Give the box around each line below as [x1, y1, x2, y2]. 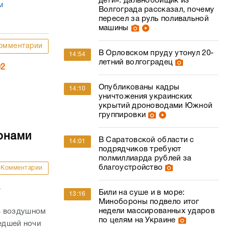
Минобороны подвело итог [98, 198, 199, 205]
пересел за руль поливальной [98, 15, 209, 22]
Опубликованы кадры [98, 84, 180, 91]
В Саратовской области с [98, 136, 194, 144]
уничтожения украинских [98, 93, 193, 100]
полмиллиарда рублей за [98, 155, 192, 162]
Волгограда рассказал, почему [98, 6, 215, 13]
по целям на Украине [98, 217, 176, 224]
